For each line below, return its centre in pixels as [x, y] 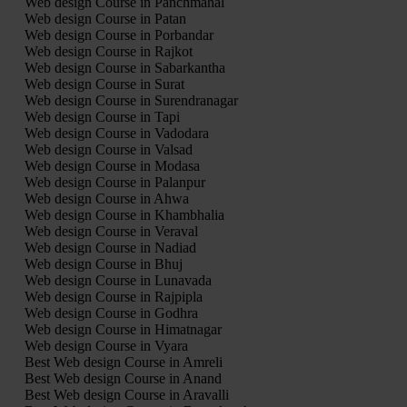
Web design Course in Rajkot [108, 52]
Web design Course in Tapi [102, 117]
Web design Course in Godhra [111, 313]
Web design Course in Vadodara [116, 134]
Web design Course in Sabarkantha [124, 68]
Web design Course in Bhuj [103, 264]
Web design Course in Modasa [112, 166]
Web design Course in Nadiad [110, 248]
